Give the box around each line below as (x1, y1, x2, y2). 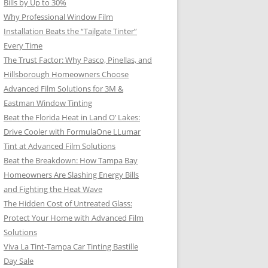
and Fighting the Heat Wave (4, 184, 102, 194)
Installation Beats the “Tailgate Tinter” (4, 26, 137, 36)
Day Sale (4, 255, 33, 266)
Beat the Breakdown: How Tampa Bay (4, 155, 138, 166)
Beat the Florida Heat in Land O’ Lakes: (4, 112, 140, 123)
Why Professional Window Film (4, 11, 113, 22)
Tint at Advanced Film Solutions (4, 141, 115, 151)
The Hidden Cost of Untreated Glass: (4, 198, 132, 209)
